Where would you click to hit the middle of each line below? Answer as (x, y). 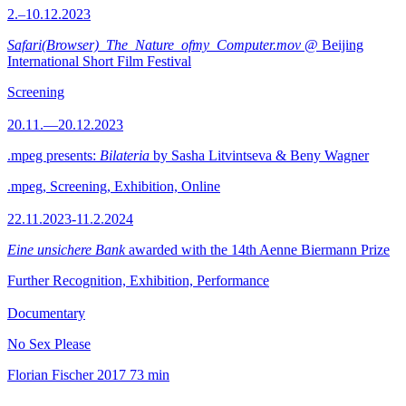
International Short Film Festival (99, 61)
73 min (150, 375)
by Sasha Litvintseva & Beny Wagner (259, 155)
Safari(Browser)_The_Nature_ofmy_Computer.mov (154, 45)
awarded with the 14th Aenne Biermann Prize (257, 250)
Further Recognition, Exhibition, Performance (138, 280)
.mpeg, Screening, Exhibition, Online (114, 186)
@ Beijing (332, 45)
